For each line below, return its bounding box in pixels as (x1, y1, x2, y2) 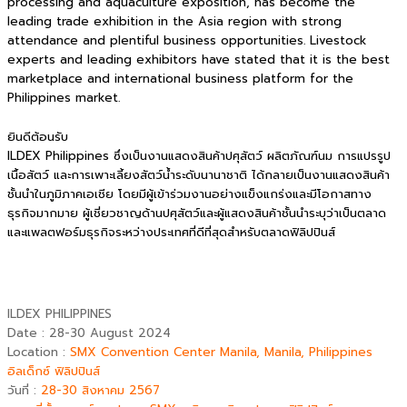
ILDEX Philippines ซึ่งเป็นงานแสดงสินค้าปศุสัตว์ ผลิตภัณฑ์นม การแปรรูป (7, 146, 391, 165)
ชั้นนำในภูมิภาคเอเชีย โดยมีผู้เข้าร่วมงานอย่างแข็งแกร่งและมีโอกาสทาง (7, 184, 372, 203)
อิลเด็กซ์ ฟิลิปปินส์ (7, 362, 100, 382)
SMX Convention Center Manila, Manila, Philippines (70, 343, 372, 362)
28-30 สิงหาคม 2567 (41, 382, 160, 401)
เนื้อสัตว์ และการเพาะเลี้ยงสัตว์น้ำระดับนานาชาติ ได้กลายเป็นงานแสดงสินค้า (7, 165, 390, 184)
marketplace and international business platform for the (7, 69, 353, 88)
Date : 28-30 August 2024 (7, 324, 171, 343)
